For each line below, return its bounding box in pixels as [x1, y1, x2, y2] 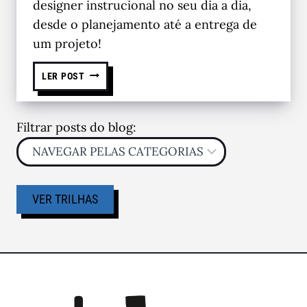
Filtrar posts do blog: [16, 119, 136, 135]
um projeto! [33, 35, 101, 51]
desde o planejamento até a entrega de [33, 16, 257, 32]
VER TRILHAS [32, 191, 98, 206]
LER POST [42, 70, 85, 82]
